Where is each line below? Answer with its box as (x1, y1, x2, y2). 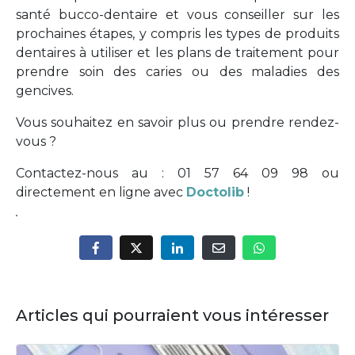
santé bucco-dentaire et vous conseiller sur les (16, 7, 339, 23)
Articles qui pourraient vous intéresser (16, 305, 329, 325)
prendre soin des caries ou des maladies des (16, 64, 339, 80)
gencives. (16, 83, 74, 99)
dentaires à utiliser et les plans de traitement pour (16, 45, 339, 61)
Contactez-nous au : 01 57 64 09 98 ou (16, 166, 339, 181)
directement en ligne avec (16, 185, 186, 200)
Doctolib (186, 185, 244, 200)
